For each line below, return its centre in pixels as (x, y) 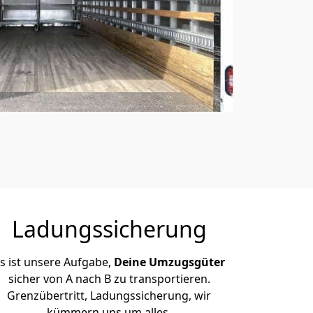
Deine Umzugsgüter (169, 262)
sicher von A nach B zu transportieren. (109, 279)
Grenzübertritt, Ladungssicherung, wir (109, 296)
